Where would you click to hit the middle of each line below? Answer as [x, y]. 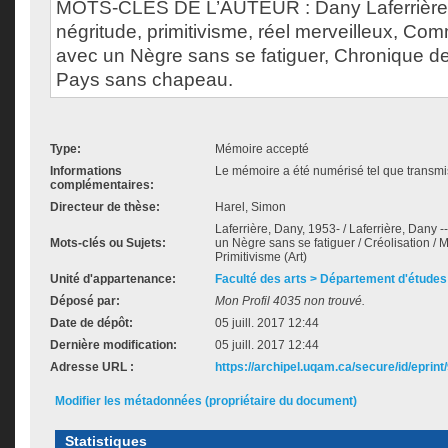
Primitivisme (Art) [261, 257]
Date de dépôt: [91, 323]
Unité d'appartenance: [113, 279]
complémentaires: [102, 185]
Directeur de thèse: [105, 207]
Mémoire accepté [262, 149]
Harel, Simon [250, 207]
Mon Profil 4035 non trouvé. [290, 301]
